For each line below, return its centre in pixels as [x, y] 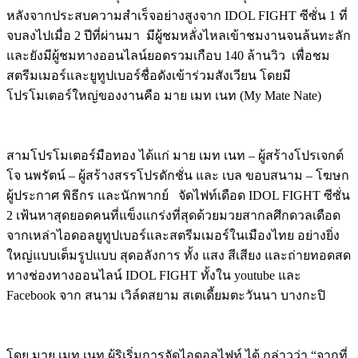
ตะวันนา [254, 295]
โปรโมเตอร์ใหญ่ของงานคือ [84, 95]
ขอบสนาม [274, 175]
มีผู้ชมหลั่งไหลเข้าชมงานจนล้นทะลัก [249, 35]
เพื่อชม [311, 55]
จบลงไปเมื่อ [39, 35]
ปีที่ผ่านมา [112, 35]
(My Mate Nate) [279, 95]
